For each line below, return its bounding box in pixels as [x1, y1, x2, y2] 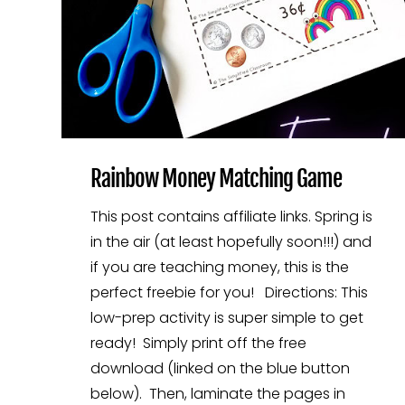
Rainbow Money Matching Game [90, 164, 342, 193]
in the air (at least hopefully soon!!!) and [90, 231, 372, 252]
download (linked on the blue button [90, 357, 350, 379]
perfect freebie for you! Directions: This [90, 281, 368, 303]
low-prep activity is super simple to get [90, 306, 363, 328]
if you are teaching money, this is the [90, 256, 349, 278]
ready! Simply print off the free [90, 332, 306, 353]
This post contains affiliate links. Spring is [90, 205, 372, 227]
